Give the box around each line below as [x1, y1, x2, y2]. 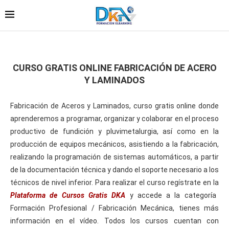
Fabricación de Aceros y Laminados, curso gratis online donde [10, 101, 219, 110]
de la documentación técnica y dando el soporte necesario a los [10, 165, 219, 174]
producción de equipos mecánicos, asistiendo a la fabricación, [10, 140, 219, 148]
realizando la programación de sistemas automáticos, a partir [10, 152, 219, 161]
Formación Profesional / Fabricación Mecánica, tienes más [10, 203, 219, 212]
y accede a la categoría [125, 191, 216, 199]
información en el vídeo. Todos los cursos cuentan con [10, 216, 219, 225]
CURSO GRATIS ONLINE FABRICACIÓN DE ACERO [12, 62, 217, 73]
